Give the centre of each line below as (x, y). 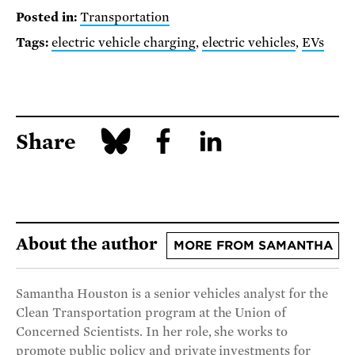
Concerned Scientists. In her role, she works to (152, 332)
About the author (87, 244)
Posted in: (46, 18)
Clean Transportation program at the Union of (151, 313)
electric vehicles (249, 42)
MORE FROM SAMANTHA (253, 245)
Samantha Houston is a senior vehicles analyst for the (172, 294)
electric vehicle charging (123, 42)
